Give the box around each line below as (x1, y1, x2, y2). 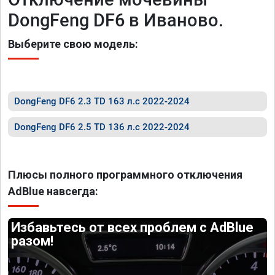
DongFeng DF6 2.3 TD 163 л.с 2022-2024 (14, 96, 190, 107)
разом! (11, 233, 54, 249)
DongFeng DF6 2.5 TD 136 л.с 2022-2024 (14, 122, 190, 133)
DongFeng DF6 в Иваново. (8, 10, 223, 31)
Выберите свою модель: (8, 37, 138, 50)
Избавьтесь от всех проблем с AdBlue (11, 220, 254, 235)
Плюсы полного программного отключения (8, 168, 242, 181)
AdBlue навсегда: (8, 185, 98, 198)
